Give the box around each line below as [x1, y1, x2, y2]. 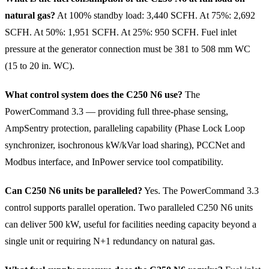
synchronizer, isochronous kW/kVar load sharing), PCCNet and [5, 139, 245, 150]
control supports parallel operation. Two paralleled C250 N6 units [5, 202, 253, 213]
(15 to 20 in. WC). [5, 60, 74, 71]
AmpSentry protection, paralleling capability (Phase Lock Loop [5, 122, 245, 133]
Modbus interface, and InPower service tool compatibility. [5, 156, 223, 167]
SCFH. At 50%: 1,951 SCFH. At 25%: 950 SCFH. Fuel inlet [5, 26, 237, 37]
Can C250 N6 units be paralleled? [5, 185, 142, 196]
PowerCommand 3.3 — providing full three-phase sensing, [5, 106, 228, 116]
